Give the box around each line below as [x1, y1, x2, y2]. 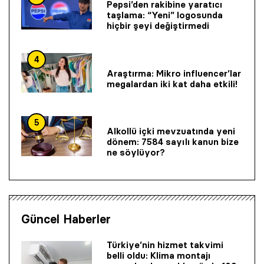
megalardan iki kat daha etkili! [107, 78, 237, 90]
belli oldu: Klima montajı [107, 249, 210, 261]
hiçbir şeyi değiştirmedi [107, 20, 209, 32]
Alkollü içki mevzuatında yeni [107, 126, 235, 137]
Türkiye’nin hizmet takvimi [107, 239, 223, 250]
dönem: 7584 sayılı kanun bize [107, 136, 239, 148]
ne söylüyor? [107, 147, 165, 159]
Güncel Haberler [21, 212, 111, 226]
